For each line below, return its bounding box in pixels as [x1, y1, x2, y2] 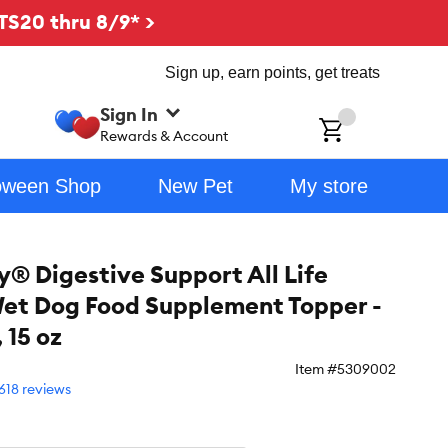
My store [289, 175, 368, 197]
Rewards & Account [100, 126, 229, 145]
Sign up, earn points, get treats [165, 64, 380, 81]
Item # [295, 360, 337, 378]
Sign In [100, 102, 159, 126]
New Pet [157, 175, 233, 197]
